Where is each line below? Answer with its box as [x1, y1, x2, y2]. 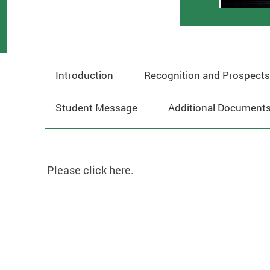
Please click [45, 163, 109, 178]
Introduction [55, 68, 113, 83]
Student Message [55, 101, 137, 115]
